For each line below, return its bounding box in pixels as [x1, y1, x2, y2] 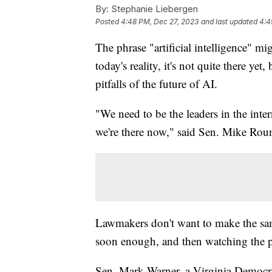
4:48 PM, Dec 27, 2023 [121, 16, 199, 26]
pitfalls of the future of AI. [95, 75, 217, 91]
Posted [95, 16, 121, 26]
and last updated [201, 16, 257, 26]
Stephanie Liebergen [109, 2, 198, 15]
